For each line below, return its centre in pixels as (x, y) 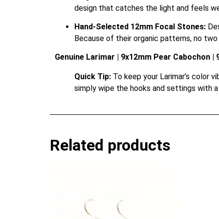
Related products (110, 145)
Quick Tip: (93, 77)
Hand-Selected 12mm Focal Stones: (140, 27)
